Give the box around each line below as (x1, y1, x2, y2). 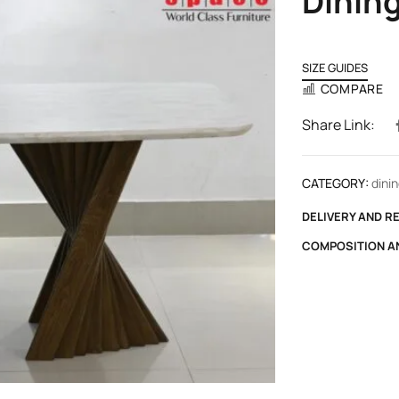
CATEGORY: (302, 175, 369, 191)
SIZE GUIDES (302, 60, 368, 76)
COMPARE (320, 80, 384, 97)
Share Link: (302, 115, 375, 134)
